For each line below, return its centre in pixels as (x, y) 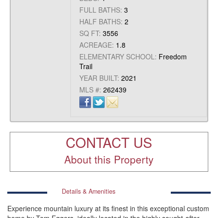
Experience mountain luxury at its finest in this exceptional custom (108, 209)
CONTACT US (109, 142)
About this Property (109, 159)
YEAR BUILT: (100, 78)
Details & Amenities (89, 191)
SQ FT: (90, 33)
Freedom (173, 56)
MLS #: (91, 90)
